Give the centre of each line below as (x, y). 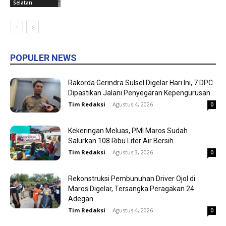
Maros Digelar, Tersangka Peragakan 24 (131, 189)
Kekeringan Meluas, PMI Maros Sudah (128, 131)
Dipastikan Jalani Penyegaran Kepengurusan (139, 93)
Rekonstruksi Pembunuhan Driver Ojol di (132, 179)
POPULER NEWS (43, 58)
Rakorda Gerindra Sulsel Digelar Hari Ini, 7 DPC (140, 83)
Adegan (81, 199)
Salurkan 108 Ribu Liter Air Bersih (121, 141)
